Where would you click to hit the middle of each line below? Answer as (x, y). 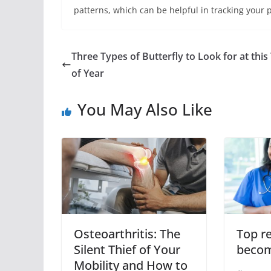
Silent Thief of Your (127, 249)
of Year (88, 73)
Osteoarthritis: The (127, 233)
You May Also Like (145, 109)
